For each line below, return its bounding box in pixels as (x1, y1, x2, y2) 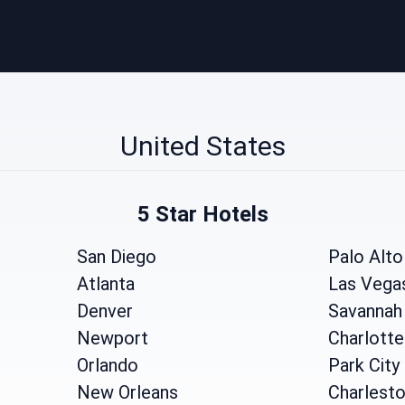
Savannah (327, 300, 402, 322)
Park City (327, 354, 400, 376)
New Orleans (77, 381, 179, 403)
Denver (77, 300, 134, 322)
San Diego (77, 246, 157, 268)
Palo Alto (327, 246, 403, 268)
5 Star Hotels (137, 202, 268, 227)
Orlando (77, 354, 139, 376)
